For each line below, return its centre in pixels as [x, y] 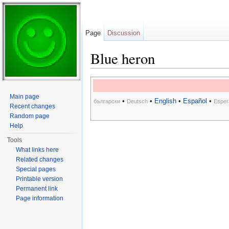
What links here [38, 150]
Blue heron [123, 58]
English [165, 101]
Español [195, 101]
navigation [137, 72]
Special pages [36, 169]
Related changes [40, 159]
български [107, 101]
